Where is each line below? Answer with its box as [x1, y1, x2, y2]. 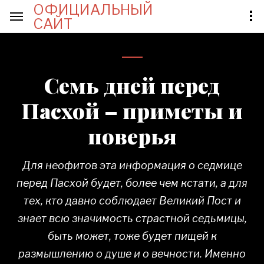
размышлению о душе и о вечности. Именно [18, 247, 246, 260]
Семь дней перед [44, 71, 220, 99]
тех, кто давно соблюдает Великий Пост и [23, 194, 241, 207]
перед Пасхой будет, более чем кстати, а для [16, 177, 247, 189]
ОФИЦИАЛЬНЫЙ [33, 1, 153, 18]
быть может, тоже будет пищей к [47, 230, 217, 242]
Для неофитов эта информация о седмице [22, 159, 242, 171]
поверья [87, 121, 177, 150]
